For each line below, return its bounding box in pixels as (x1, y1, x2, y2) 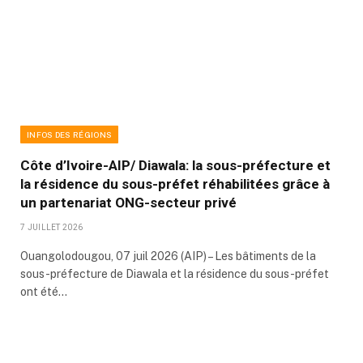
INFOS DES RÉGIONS (27, 130, 113, 140)
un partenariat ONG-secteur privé (20, 194, 237, 211)
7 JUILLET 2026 (20, 223, 83, 233)
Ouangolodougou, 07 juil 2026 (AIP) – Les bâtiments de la (20, 250, 316, 263)
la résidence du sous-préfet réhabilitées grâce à (20, 176, 330, 193)
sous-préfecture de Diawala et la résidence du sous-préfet (20, 267, 329, 281)
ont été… (20, 285, 67, 299)
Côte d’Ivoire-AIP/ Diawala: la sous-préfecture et (20, 157, 331, 174)
